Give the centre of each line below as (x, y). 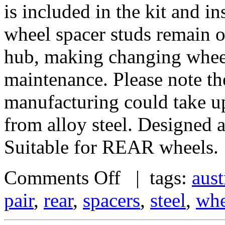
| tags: (156, 177)
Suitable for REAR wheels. (111, 147)
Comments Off (62, 177)
